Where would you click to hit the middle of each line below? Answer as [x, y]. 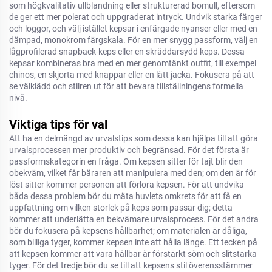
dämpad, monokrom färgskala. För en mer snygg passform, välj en [134, 40]
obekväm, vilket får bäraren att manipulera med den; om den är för [133, 173]
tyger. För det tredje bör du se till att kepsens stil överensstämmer [131, 265]
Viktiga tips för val [58, 124]
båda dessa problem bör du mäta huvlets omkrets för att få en [125, 196]
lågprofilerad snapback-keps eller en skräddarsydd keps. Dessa [127, 52]
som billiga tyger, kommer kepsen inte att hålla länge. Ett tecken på [133, 242]
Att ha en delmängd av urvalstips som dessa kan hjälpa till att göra [134, 138]
